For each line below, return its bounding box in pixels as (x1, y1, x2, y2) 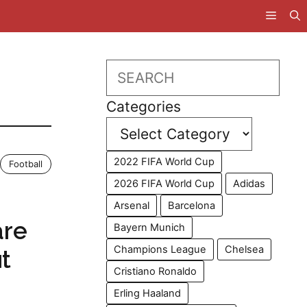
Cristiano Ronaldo (114, 265, 197, 278)
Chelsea (225, 243, 265, 256)
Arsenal (114, 199, 150, 212)
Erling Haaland (114, 287, 182, 299)
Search (106, 61, 153, 78)
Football (9, 158, 43, 169)
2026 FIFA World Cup (114, 177, 215, 190)
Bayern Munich (114, 221, 186, 234)
